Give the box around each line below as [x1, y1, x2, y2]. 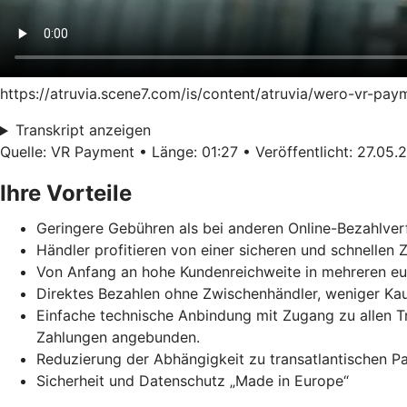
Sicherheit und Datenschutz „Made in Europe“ [36, 372, 349, 391]
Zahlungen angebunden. [36, 328, 200, 347]
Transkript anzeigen [15, 121, 151, 140]
